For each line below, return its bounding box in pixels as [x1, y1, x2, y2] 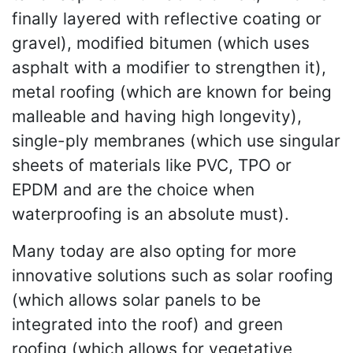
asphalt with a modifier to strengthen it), [12, 58, 326, 77]
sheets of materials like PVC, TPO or [12, 155, 292, 175]
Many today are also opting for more [12, 241, 296, 261]
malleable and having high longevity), [12, 106, 302, 126]
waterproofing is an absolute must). [12, 204, 289, 224]
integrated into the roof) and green [12, 314, 283, 334]
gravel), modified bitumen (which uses [12, 33, 310, 53]
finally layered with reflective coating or [12, 9, 321, 28]
